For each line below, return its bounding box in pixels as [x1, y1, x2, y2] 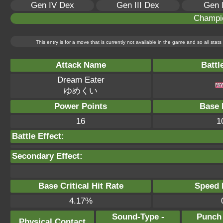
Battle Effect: [12, 131, 64, 141]
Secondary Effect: [12, 151, 83, 161]
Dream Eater [57, 75, 105, 85]
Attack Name [55, 60, 106, 70]
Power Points [54, 102, 107, 111]
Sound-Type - [111, 212, 164, 222]
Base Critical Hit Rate [38, 181, 123, 191]
